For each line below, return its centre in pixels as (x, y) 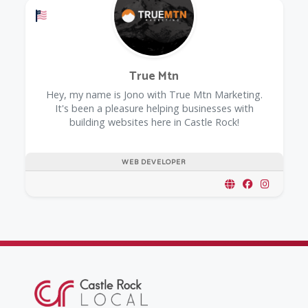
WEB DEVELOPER (154, 162)
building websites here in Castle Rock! (154, 122)
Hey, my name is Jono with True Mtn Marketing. (154, 94)
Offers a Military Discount (103, 15)
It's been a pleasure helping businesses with (154, 108)
